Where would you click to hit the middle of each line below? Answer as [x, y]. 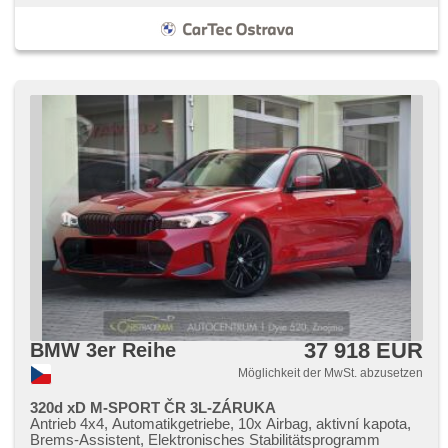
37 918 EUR [363, 350]
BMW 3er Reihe [103, 350]
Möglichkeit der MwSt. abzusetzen [329, 373]
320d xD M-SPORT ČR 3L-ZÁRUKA [153, 407]
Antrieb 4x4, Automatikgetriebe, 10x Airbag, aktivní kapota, [220, 423]
